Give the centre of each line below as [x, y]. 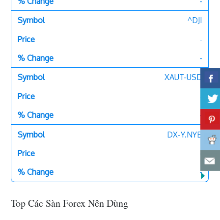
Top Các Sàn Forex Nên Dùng [70, 203]
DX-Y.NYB [184, 134]
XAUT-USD [183, 77]
